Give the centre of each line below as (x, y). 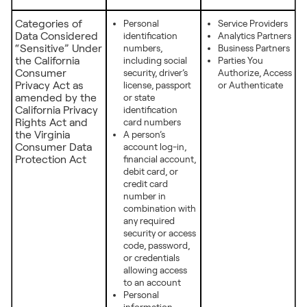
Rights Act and (51, 122)
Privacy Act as (49, 85)
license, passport (157, 85)
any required (149, 221)
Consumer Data (53, 147)
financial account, (160, 159)
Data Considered (57, 36)
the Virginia (42, 135)
